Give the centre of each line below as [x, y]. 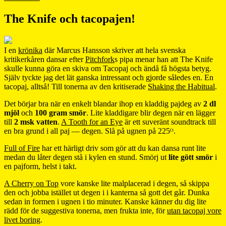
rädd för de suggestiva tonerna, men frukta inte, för [86, 210]
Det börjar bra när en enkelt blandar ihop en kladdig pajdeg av [104, 103]
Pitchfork [100, 59]
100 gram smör [61, 112]
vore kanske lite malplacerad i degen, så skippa [134, 183]
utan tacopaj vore [194, 210]
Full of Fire [22, 148]
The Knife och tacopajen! [70, 18]
